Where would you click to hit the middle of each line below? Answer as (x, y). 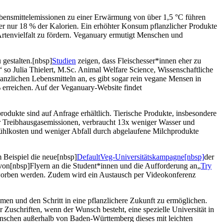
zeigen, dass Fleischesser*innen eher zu (139, 60)
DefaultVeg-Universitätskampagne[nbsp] (140, 157)
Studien (64, 60)
